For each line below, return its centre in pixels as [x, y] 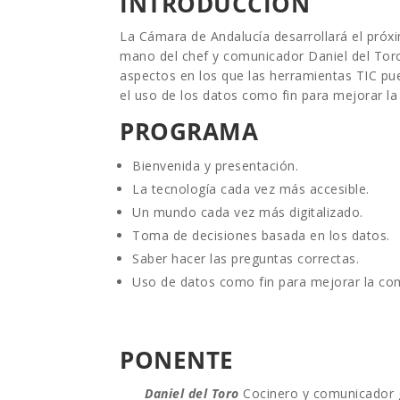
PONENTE [177, 359]
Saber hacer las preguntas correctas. [246, 258]
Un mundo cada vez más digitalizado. [248, 212]
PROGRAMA [189, 131]
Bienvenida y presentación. [216, 165]
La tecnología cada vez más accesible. [251, 188]
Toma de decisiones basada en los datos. [261, 235]
